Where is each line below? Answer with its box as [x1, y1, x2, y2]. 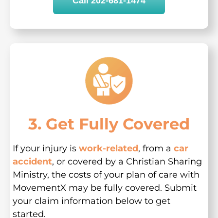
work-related [78, 143, 138, 154]
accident [12, 156, 52, 167]
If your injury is [12, 143, 79, 154]
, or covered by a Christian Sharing [52, 156, 202, 167]
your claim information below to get [12, 195, 170, 206]
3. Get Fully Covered [28, 114, 190, 133]
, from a [138, 143, 174, 154]
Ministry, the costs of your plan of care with [12, 169, 200, 180]
